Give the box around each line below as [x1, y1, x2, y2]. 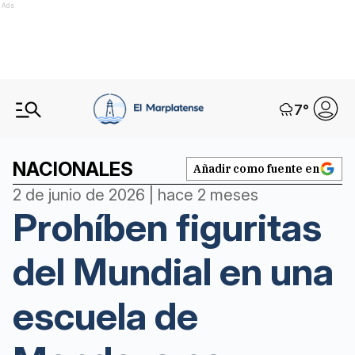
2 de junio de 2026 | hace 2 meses [13, 185, 258, 204]
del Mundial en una [13, 248, 334, 295]
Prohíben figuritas [13, 204, 322, 250]
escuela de [13, 292, 198, 339]
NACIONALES [13, 158, 133, 181]
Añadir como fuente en [193, 162, 319, 176]
